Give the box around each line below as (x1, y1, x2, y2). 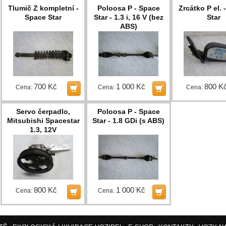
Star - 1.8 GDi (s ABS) (92, 117, 165, 125)
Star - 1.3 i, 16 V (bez (93, 13, 163, 21)
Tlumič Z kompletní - (8, 4, 79, 12)
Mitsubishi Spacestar (7, 117, 80, 125)
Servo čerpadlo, (16, 107, 71, 116)
